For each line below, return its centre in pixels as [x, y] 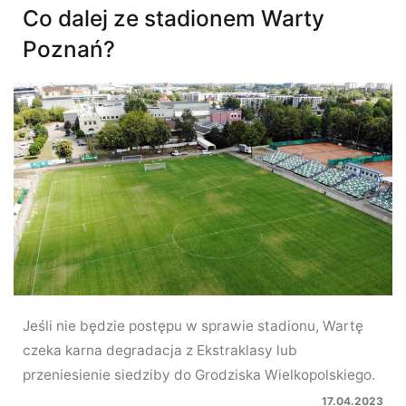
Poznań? [69, 48]
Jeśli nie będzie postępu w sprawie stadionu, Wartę [193, 325]
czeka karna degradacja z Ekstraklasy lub [160, 350]
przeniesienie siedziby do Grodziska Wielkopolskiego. [199, 374]
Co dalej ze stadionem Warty [174, 18]
